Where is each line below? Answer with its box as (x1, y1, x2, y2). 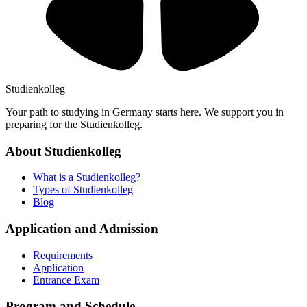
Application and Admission (5, 221, 158, 236)
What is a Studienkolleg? (33, 171, 140, 184)
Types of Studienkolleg (33, 184, 133, 196)
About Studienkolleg (5, 143, 121, 158)
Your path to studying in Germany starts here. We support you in (5, 106, 284, 118)
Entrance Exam (33, 273, 99, 286)
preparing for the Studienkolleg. (5, 118, 143, 130)
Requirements (33, 249, 93, 261)
